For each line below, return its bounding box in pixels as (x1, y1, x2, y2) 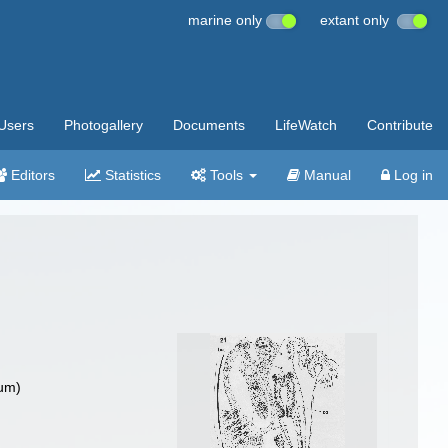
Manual (300, 167, 351, 183)
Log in (390, 167, 433, 183)
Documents (173, 117, 245, 133)
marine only (188, 12, 266, 28)
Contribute (367, 117, 433, 133)
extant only (320, 12, 397, 28)
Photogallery (64, 117, 143, 133)
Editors (7, 167, 55, 183)
